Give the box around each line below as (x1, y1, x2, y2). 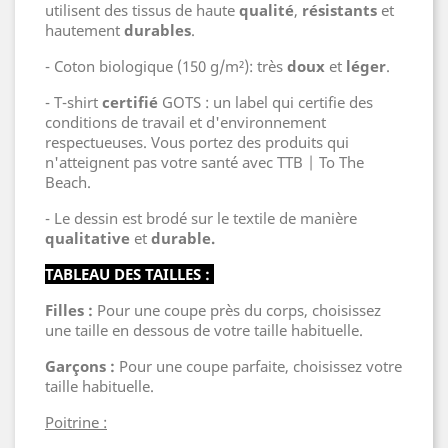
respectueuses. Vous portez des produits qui (45, 132, 349, 152)
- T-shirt (45, 92, 102, 112)
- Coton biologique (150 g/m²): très (45, 56, 287, 76)
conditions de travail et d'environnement (45, 112, 326, 132)
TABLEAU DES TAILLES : (45, 264, 210, 284)
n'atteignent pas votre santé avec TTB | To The (45, 152, 364, 172)
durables (124, 20, 191, 40)
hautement (45, 20, 124, 40)
